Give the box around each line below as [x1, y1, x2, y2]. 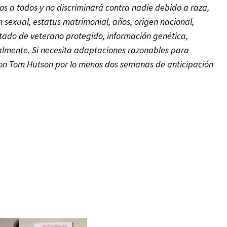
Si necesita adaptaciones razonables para [32, 44, 190, 56]
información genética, [107, 30, 188, 42]
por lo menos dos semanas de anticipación [55, 58, 214, 70]
